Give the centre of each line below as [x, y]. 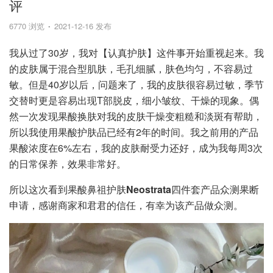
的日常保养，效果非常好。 [68, 164]
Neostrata [149, 189]
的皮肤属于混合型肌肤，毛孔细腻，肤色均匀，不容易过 [131, 69]
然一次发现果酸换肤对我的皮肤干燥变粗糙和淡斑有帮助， [136, 116]
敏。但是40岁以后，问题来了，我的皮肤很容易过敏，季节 [136, 84]
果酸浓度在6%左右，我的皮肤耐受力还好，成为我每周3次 [136, 148]
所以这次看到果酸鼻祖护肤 [68, 189]
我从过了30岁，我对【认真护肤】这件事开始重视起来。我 [136, 53]
